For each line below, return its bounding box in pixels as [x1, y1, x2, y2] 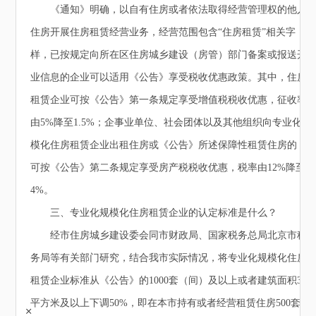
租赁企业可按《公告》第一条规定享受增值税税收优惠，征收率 [30, 95, 308, 106]
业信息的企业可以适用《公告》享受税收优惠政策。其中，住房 [30, 72, 308, 83]
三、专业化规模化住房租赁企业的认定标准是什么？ [30, 207, 278, 219]
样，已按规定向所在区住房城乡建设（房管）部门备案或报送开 [30, 49, 308, 61]
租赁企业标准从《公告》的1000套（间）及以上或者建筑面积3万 [30, 275, 312, 286]
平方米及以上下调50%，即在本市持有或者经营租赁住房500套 [30, 298, 301, 309]
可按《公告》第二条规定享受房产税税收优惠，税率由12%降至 [30, 162, 306, 174]
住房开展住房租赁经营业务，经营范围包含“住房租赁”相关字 [30, 27, 296, 38]
